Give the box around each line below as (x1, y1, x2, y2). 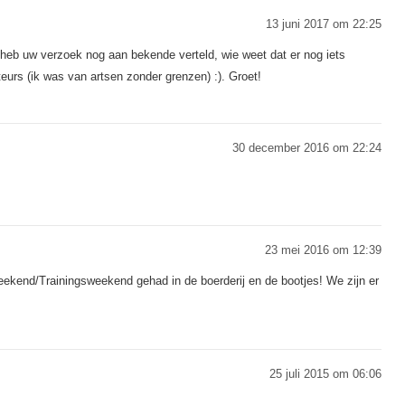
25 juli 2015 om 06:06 (269, 366, 381, 381)
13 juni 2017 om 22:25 (266, 16, 381, 31)
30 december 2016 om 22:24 (232, 140, 381, 155)
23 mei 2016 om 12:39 (265, 242, 381, 257)
